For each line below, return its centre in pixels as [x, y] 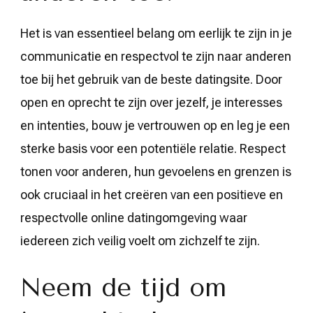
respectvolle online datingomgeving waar [134, 217]
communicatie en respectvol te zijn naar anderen [156, 56]
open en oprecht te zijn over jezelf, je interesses [151, 102]
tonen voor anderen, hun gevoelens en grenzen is [156, 171]
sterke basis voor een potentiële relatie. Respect [153, 148]
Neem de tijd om [123, 287]
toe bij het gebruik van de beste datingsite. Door [151, 79]
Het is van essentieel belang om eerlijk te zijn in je [156, 33]
